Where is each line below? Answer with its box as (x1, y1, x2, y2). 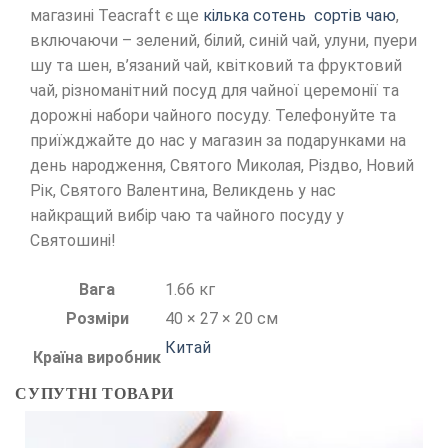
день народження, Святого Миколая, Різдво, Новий (30, 156, 414, 175)
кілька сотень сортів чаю (203, 6, 396, 25)
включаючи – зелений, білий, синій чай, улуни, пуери (30, 31, 417, 50)
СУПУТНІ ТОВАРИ (15, 384, 175, 402)
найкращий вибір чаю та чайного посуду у (30, 206, 344, 225)
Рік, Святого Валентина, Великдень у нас (30, 181, 336, 200)
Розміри (65, 308, 129, 328)
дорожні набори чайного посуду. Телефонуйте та (30, 106, 396, 125)
